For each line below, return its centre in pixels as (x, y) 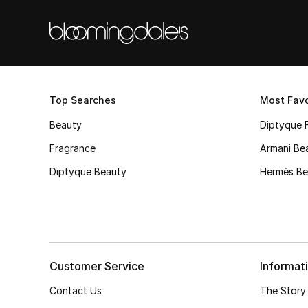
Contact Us (76, 290)
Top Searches (83, 100)
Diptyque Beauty (88, 172)
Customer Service (97, 266)
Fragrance (73, 148)
